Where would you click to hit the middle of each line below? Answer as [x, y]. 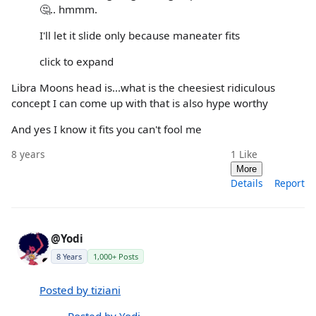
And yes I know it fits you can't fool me [107, 129]
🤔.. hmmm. [68, 9]
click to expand [77, 61]
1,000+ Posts [116, 257]
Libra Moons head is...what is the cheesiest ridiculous [143, 88]
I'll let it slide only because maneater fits [140, 35]
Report [290, 183]
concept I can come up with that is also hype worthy [140, 103]
